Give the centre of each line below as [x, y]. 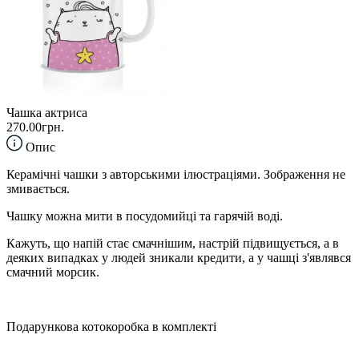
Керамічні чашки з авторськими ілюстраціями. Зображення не [176, 174]
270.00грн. [35, 127]
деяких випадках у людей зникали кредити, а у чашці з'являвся [179, 257]
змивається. [38, 188]
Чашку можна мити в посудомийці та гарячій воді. [145, 216]
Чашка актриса [47, 112]
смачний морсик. [53, 272]
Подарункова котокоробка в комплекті [111, 326]
